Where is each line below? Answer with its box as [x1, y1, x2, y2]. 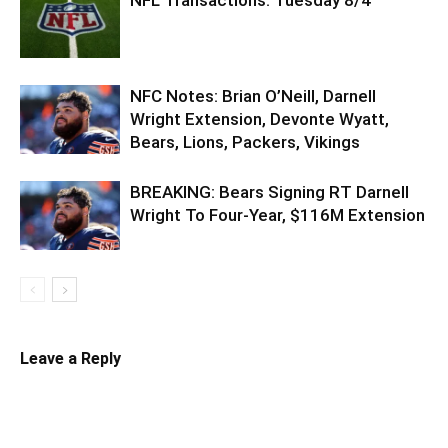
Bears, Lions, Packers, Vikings [130, 131, 360, 152]
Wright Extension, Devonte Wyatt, [130, 108, 389, 129]
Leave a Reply [20, 348, 121, 368]
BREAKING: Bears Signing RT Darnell [130, 181, 409, 202]
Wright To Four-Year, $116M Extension [130, 204, 425, 225]
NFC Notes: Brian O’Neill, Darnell [130, 85, 376, 106]
